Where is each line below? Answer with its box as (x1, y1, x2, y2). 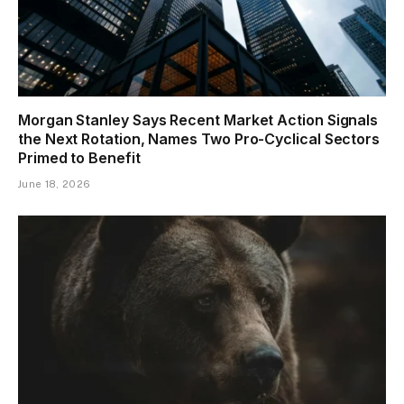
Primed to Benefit (18, 149, 141, 168)
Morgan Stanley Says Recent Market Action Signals (18, 111, 379, 130)
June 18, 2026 (18, 179, 91, 190)
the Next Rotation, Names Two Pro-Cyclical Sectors (18, 130, 381, 149)
